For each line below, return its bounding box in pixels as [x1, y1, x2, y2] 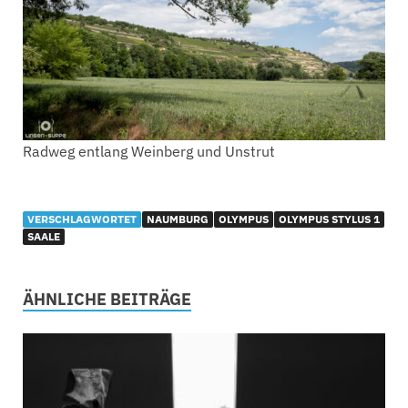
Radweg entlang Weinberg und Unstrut [23, 141, 275, 160]
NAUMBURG [147, 211, 209, 226]
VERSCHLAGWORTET [27, 211, 137, 226]
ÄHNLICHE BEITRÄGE [23, 288, 191, 310]
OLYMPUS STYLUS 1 [279, 211, 380, 226]
